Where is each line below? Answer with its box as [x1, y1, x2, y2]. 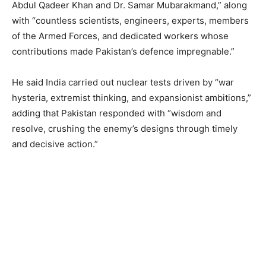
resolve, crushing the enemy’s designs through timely [12, 123, 237, 135]
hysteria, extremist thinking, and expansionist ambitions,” [12, 92, 251, 104]
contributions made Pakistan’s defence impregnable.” [12, 46, 235, 58]
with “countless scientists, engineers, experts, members [12, 15, 249, 27]
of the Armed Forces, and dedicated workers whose [12, 30, 229, 42]
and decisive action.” [12, 138, 98, 150]
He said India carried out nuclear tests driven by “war [12, 77, 234, 88]
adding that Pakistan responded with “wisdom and [12, 107, 221, 119]
